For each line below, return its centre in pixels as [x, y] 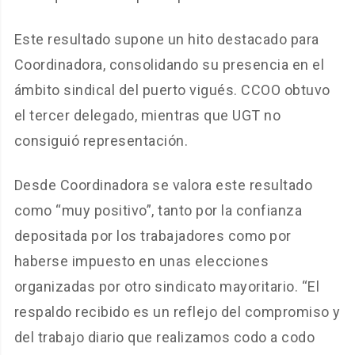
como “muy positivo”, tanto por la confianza [158, 211]
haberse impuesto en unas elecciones [141, 261]
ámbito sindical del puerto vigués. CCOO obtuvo [172, 90]
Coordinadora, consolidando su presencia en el [169, 65]
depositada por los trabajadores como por [153, 236]
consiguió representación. [101, 141]
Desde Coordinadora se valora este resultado [163, 185]
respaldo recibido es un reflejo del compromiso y [177, 312]
